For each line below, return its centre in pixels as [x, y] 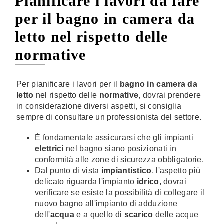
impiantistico [126, 171]
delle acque [176, 215]
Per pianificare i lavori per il [68, 84]
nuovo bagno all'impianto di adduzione [106, 204]
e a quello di [99, 215]
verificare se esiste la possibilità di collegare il [120, 193]
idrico [148, 182]
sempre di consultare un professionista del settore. [110, 117]
